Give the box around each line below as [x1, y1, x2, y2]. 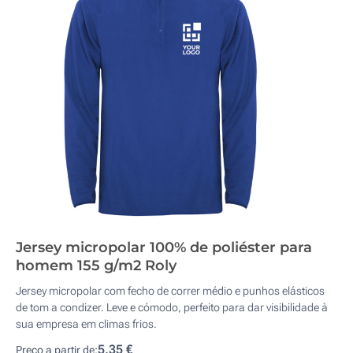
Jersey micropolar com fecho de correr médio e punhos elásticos [16, 284, 325, 297]
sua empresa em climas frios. [16, 318, 157, 330]
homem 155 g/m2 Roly [16, 257, 176, 274]
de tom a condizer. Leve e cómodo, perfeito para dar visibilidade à [16, 301, 328, 314]
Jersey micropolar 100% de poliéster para [16, 239, 312, 256]
